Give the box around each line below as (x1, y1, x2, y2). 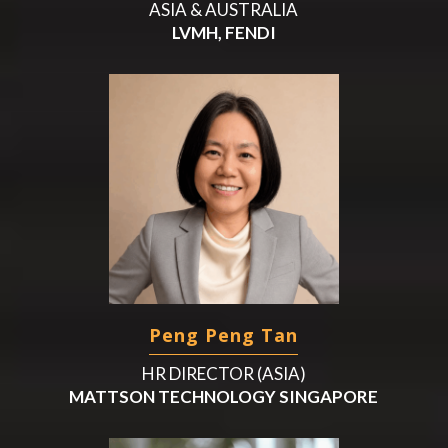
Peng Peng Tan (149, 322, 299, 347)
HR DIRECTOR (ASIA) (141, 362, 306, 384)
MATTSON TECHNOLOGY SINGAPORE (69, 385, 379, 407)
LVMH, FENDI (171, 21, 276, 43)
